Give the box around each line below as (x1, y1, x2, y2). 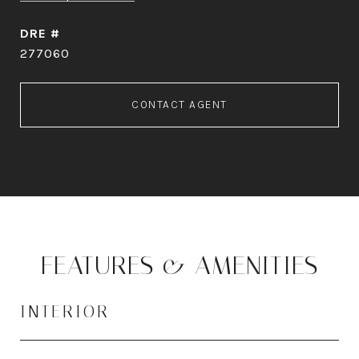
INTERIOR (20, 302, 110, 321)
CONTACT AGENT (131, 98, 228, 111)
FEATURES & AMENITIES (41, 250, 318, 280)
